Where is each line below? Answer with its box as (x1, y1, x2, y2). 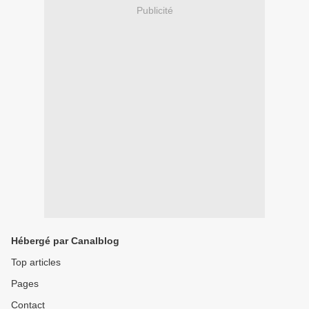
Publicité (136, 5, 173, 17)
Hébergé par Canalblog (11, 235, 119, 246)
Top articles (11, 257, 61, 268)
